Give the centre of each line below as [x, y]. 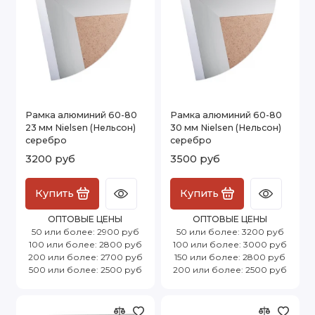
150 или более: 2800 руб [230, 257]
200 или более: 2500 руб [230, 269]
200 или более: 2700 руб [85, 257]
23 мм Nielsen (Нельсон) [81, 127]
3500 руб [195, 159]
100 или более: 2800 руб [85, 244]
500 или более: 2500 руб [85, 269]
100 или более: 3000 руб [230, 244]
